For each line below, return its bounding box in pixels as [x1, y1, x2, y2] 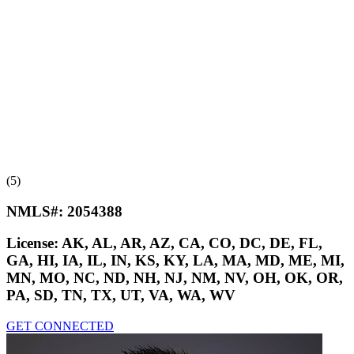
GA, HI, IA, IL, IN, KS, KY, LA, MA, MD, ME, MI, [6, 252, 345, 269]
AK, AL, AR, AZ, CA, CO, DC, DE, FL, [62, 235, 322, 252]
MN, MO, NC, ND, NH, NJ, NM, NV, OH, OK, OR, [6, 269, 343, 287]
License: [6, 235, 62, 252]
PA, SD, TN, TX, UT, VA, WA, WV [6, 287, 235, 304]
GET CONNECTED [6, 319, 114, 333]
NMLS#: [6, 202, 67, 220]
